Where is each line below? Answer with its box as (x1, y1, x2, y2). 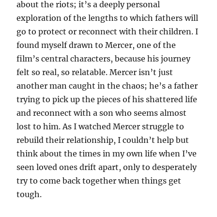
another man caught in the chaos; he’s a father (16, 81, 198, 91)
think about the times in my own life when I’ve (16, 149, 197, 159)
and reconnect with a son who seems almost (16, 108, 187, 118)
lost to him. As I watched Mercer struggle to (16, 122, 185, 132)
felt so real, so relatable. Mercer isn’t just (16, 67, 173, 77)
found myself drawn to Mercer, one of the (16, 40, 176, 50)
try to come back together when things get (16, 176, 182, 186)
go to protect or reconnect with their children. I (16, 27, 199, 37)
